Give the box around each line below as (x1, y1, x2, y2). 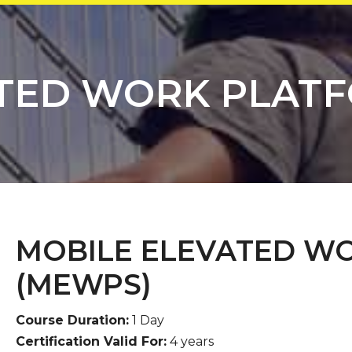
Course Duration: (15, 313, 129, 328)
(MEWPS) (15, 267, 152, 302)
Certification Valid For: (15, 334, 167, 349)
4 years (166, 334, 214, 349)
